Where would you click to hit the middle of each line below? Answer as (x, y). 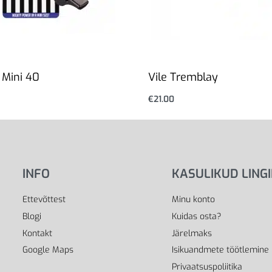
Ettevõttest (44, 200)
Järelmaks (192, 233)
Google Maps (48, 250)
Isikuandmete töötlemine (221, 250)
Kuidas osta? (197, 216)
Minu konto (194, 200)
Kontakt (37, 233)
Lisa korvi (169, 110)
